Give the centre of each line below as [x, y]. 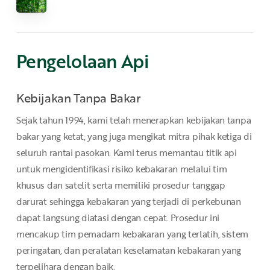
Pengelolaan [66, 61]
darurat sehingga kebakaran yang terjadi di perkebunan [128, 202]
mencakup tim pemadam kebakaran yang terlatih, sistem [132, 234]
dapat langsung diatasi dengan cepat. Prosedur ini [118, 218]
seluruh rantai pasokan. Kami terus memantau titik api [126, 153]
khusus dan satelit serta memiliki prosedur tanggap [121, 185]
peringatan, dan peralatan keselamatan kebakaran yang [129, 250]
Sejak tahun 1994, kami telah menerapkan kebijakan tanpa [133, 120]
